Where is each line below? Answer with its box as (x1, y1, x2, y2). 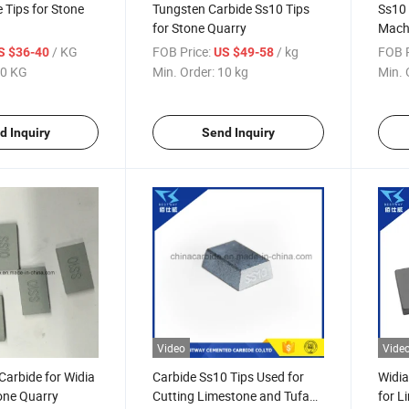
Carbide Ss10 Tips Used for (152, 368, 305, 386)
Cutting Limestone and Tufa (152, 387, 310, 405)
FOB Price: (152, 43, 212, 60)
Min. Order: (152, 63, 215, 80)
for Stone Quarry (152, 19, 247, 37)
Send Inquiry (201, 125, 275, 140)
